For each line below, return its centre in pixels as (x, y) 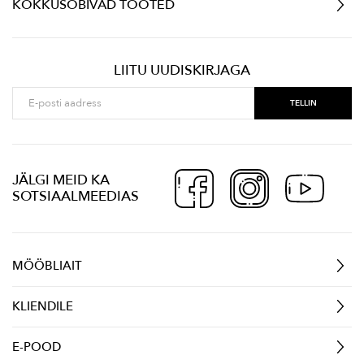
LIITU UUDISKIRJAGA (182, 70)
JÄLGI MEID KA (61, 180)
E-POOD (37, 347)
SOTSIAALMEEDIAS (76, 196)
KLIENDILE (43, 306)
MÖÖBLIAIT (47, 265)
